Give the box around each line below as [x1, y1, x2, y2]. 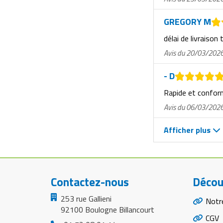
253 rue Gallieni [61, 192, 111, 205]
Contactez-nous [51, 173, 129, 191]
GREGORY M [164, 15, 211, 29]
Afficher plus [164, 123, 213, 136]
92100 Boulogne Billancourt [61, 203, 154, 216]
